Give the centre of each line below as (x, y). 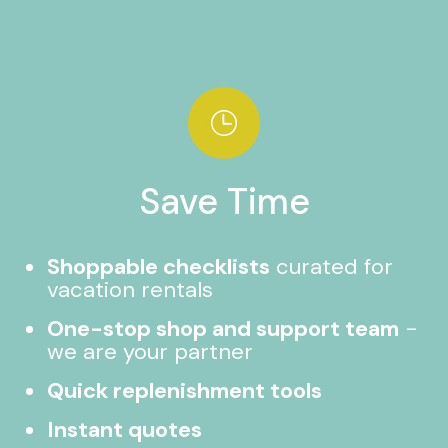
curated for (332, 266)
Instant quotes (125, 429)
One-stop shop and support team (223, 328)
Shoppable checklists (159, 266)
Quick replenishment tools (185, 390)
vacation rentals (130, 289)
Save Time (224, 201)
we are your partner (150, 351)
